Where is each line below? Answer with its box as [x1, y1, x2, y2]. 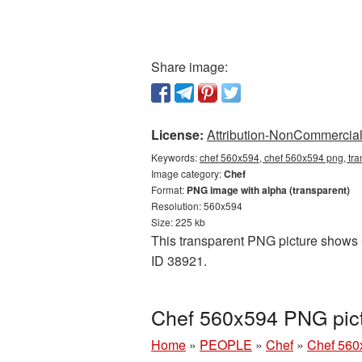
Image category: [151, 166, 224, 180]
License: [151, 125, 204, 144]
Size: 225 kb [151, 215, 205, 229]
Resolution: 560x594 [151, 199, 242, 213]
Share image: [151, 57, 228, 76]
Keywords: [151, 150, 200, 164]
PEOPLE [200, 335, 252, 354]
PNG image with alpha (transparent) [187, 183, 350, 197]
